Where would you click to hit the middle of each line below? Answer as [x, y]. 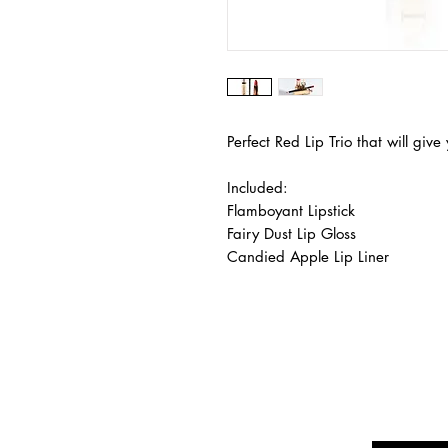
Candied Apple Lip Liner [308, 256]
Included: [257, 187]
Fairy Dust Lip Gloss [291, 233]
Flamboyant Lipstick [291, 210]
